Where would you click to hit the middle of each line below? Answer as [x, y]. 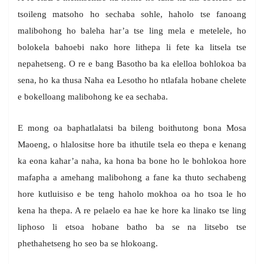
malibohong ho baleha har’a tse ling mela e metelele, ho [132, 31]
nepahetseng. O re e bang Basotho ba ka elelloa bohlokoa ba [132, 64]
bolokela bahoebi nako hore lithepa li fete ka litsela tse [132, 47]
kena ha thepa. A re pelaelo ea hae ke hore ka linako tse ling [132, 211]
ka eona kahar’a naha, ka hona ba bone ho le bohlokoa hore [132, 161]
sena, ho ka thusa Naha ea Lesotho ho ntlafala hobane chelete [132, 80]
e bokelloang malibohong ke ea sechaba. [93, 97]
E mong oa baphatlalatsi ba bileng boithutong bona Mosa [132, 128]
